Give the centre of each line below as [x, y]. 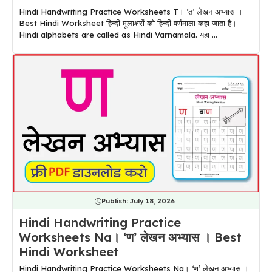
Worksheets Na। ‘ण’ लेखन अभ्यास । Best [130, 237]
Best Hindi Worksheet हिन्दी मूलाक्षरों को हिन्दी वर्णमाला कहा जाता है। [128, 23]
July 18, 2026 [152, 201]
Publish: [115, 201]
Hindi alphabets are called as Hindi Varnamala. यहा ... [118, 34]
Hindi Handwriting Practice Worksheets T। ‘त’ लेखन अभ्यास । [131, 11]
